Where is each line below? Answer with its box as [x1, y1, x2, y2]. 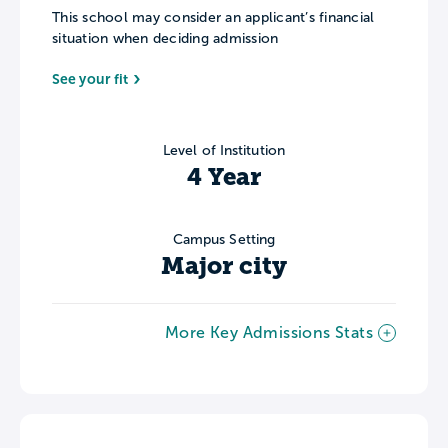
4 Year [187, 162, 261, 191]
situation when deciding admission [52, 31, 279, 47]
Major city [161, 251, 287, 280]
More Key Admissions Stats [165, 323, 373, 341]
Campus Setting [172, 231, 276, 247]
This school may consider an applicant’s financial [52, 10, 375, 26]
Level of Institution [163, 142, 285, 158]
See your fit [52, 70, 129, 87]
